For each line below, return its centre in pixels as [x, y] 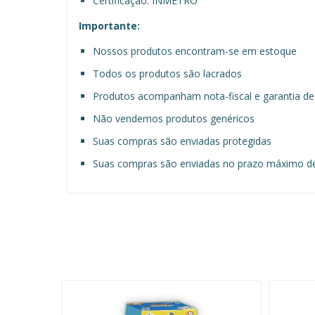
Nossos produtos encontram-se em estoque [195, 51]
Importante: [109, 25]
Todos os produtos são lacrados [167, 73]
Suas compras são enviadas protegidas [182, 141]
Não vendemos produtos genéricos [174, 118]
